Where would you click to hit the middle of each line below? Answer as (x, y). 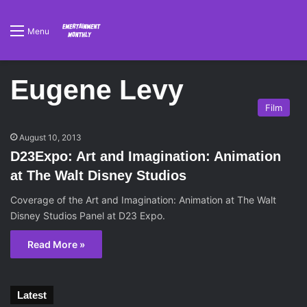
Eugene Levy (97, 90)
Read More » (56, 244)
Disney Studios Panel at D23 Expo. (88, 216)
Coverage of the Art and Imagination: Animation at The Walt (143, 200)
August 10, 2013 (50, 137)
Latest (32, 295)
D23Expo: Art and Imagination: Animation (146, 156)
